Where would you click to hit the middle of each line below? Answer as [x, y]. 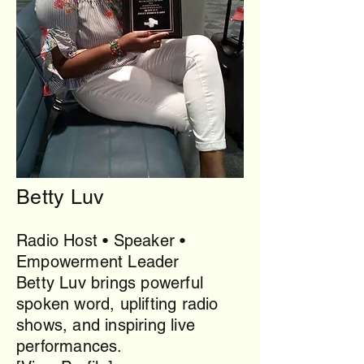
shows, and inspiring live [106, 325]
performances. [69, 346]
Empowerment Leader [98, 262]
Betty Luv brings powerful [110, 283]
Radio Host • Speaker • [101, 240]
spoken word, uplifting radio [117, 304]
